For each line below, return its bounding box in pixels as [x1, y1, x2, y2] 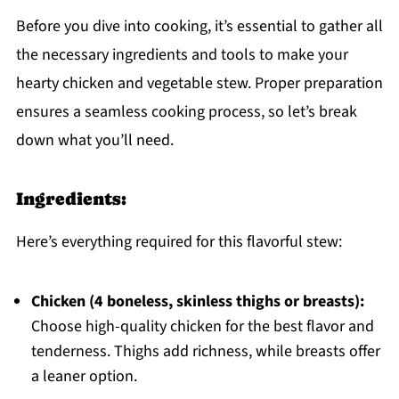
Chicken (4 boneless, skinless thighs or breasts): [30, 290, 364, 313]
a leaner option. [30, 365, 137, 388]
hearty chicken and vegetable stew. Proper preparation [15, 72, 383, 95]
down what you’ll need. [15, 129, 174, 152]
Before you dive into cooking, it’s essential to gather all [15, 15, 383, 38]
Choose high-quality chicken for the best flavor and [30, 315, 374, 338]
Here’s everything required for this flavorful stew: [15, 231, 342, 254]
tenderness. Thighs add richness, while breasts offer [30, 340, 380, 363]
